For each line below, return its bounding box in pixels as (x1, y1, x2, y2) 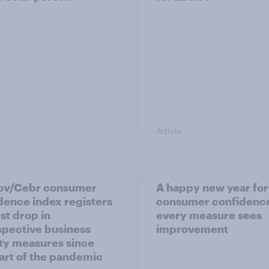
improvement (156, 222, 228, 235)
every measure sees (156, 208, 262, 222)
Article (156, 125, 182, 136)
